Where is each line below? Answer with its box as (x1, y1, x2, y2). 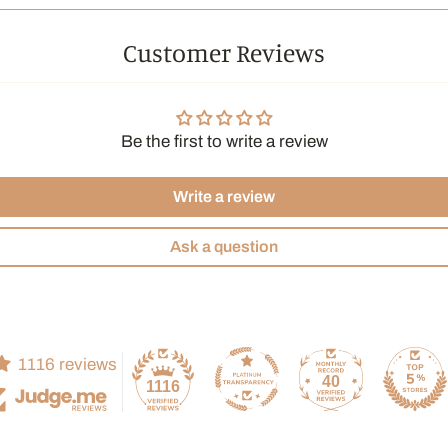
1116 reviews (18, 355, 117, 374)
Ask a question (170, 238, 278, 255)
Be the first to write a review (120, 132, 328, 151)
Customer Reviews (123, 37, 325, 68)
